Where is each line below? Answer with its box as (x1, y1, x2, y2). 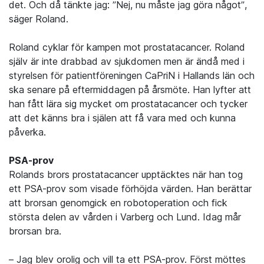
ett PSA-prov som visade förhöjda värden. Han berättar (9, 183, 252, 195)
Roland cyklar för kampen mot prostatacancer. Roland (9, 41, 245, 54)
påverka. (9, 126, 46, 138)
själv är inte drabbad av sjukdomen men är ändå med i (9, 55, 245, 68)
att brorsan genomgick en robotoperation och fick (9, 197, 227, 209)
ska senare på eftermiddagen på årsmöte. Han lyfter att (9, 84, 251, 96)
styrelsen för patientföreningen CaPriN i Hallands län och (9, 70, 255, 82)
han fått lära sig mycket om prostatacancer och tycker (9, 98, 247, 110)
